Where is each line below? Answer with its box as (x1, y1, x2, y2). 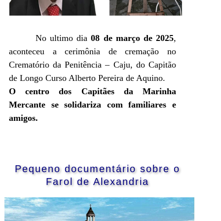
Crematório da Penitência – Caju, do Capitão (9, 59, 176, 70)
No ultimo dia (36, 33, 91, 43)
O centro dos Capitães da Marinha (9, 86, 176, 96)
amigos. (9, 112, 38, 123)
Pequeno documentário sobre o (14, 163, 180, 174)
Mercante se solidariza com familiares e (9, 99, 176, 110)
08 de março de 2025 (91, 33, 174, 43)
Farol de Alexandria (45, 176, 149, 187)
